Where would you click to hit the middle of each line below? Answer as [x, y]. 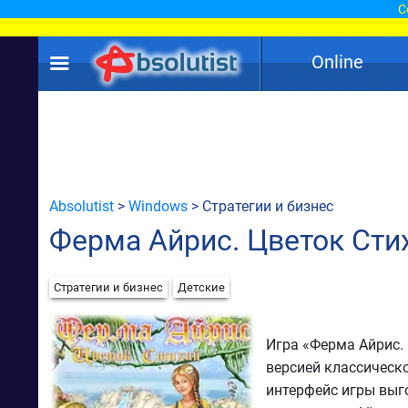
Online [337, 62]
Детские [201, 287]
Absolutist [82, 206]
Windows [158, 206]
